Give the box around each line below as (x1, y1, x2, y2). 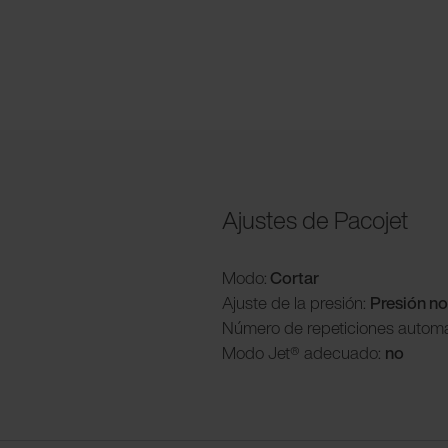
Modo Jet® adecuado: (222, 339, 385, 365)
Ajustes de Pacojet (222, 201, 408, 238)
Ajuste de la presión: (222, 289, 370, 315)
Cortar (267, 264, 319, 290)
